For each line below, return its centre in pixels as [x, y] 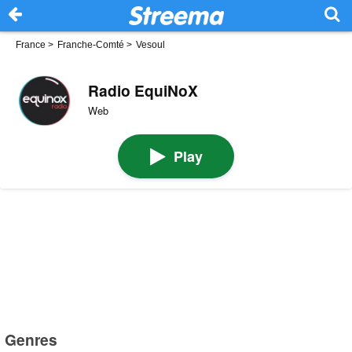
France [31, 45]
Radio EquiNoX [143, 90]
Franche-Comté [91, 45]
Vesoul [150, 45]
